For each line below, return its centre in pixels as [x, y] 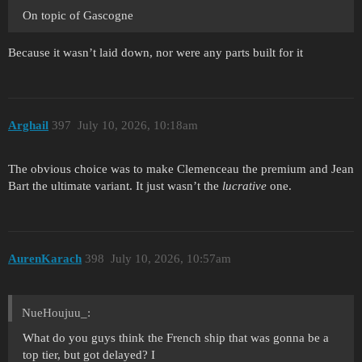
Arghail [28, 125]
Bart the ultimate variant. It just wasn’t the [115, 186]
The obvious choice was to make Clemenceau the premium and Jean [181, 169]
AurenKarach [45, 258]
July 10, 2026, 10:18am [137, 125]
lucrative [244, 186]
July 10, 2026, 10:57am [170, 258]
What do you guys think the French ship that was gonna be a [176, 337]
